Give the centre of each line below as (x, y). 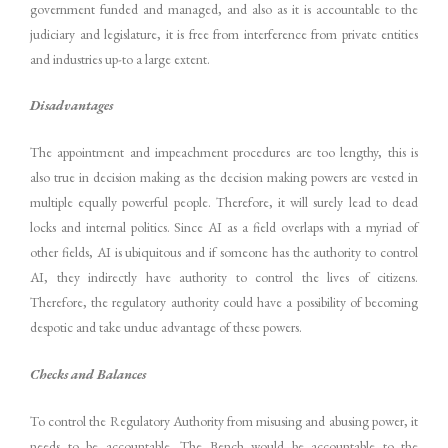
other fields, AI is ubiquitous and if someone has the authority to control (224, 252)
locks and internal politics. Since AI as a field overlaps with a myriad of (224, 227)
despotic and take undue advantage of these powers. (166, 327)
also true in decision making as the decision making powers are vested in (224, 177)
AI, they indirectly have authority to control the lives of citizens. (224, 277)
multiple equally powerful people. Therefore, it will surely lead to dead (224, 202)
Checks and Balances (88, 374)
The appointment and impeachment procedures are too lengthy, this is (224, 152)
